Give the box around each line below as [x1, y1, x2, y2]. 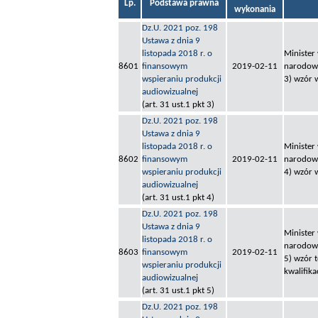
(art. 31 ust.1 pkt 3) [142, 100, 214, 110]
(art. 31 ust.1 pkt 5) [142, 286, 214, 296]
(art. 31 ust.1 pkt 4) [142, 193, 214, 203]
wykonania [234, 5, 275, 15]
